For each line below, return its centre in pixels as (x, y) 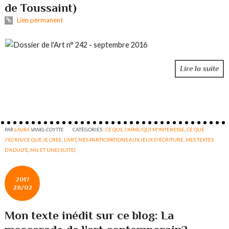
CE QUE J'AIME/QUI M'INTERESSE (145, 130)
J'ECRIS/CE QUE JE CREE (33, 140)
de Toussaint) (41, 8)
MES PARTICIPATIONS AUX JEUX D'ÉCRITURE (131, 140)
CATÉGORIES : (89, 130)
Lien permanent (39, 20)
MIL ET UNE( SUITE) (53, 150)
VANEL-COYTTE (47, 130)
